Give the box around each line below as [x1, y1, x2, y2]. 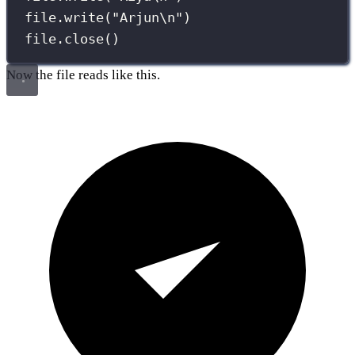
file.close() [25, 31, 120, 48]
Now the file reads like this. [6, 67, 160, 82]
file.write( [25, 10, 113, 26]
